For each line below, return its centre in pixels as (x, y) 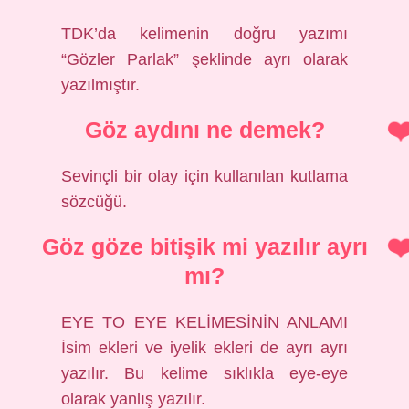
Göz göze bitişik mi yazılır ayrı (204, 246)
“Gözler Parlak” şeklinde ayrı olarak (204, 59)
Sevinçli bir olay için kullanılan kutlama (204, 176)
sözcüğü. (94, 201)
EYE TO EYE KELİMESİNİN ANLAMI (204, 322)
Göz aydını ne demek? (204, 130)
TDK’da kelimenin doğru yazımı (204, 33)
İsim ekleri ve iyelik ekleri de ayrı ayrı (204, 347)
